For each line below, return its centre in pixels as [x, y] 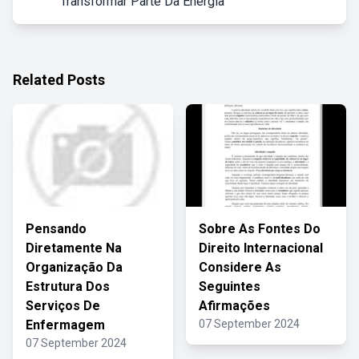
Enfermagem [65, 325]
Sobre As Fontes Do [260, 229]
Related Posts [59, 80]
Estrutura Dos [68, 286]
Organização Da [74, 267]
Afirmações [234, 306]
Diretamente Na [74, 248]
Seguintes [230, 286]
